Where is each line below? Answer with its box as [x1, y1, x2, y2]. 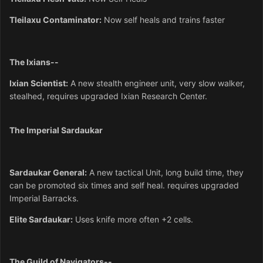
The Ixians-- [9, 56, 59, 67]
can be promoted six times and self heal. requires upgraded [9, 180, 239, 190]
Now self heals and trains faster [102, 14, 225, 25]
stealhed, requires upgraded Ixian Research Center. [9, 90, 207, 101]
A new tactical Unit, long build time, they [87, 167, 244, 177]
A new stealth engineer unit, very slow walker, [68, 77, 245, 88]
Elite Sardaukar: [9, 214, 73, 224]
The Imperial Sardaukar [9, 124, 103, 135]
